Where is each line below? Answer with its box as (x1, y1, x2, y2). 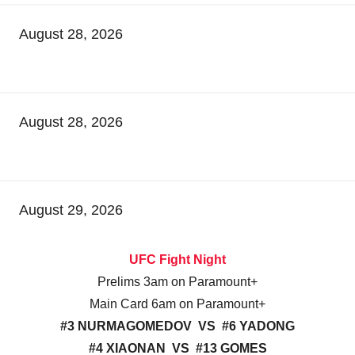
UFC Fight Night (129, 253, 226, 267)
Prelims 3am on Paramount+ (97, 275, 258, 289)
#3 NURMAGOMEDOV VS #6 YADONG (60, 319, 295, 334)
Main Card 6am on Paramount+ (90, 297, 265, 311)
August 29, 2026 (19, 202, 123, 219)
